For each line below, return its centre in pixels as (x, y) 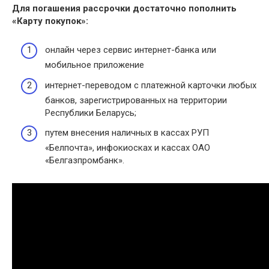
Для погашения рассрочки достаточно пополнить (124, 8)
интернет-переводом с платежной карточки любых (151, 85)
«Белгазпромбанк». (85, 161)
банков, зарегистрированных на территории (136, 100)
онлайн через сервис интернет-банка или (131, 50)
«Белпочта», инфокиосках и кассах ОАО (128, 148)
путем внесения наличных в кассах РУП (127, 133)
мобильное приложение (95, 65)
